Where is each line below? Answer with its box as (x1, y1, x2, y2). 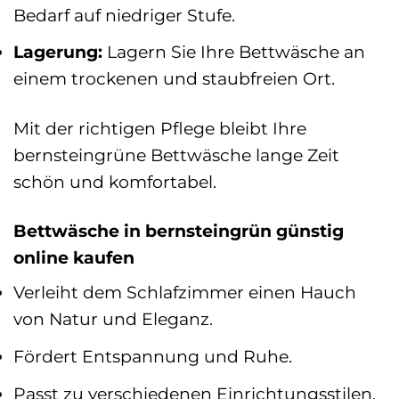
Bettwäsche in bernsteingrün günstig (13, 219, 344, 241)
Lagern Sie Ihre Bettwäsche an (102, 41, 365, 63)
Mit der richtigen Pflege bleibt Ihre (13, 117, 306, 139)
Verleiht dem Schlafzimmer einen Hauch (13, 281, 356, 304)
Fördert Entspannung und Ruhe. (13, 346, 292, 368)
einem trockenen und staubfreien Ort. (13, 68, 335, 90)
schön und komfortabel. (13, 170, 216, 192)
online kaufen (13, 246, 134, 268)
